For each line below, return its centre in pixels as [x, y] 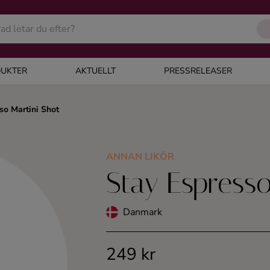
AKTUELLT [95, 71]
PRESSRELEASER [198, 71]
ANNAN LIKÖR [140, 157]
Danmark [143, 212]
